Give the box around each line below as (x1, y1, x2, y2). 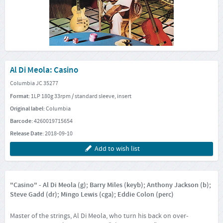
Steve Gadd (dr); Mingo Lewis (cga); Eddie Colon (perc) (10, 190, 174, 200)
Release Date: (10, 129, 45, 138)
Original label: (10, 104, 46, 113)
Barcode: (10, 116, 34, 125)
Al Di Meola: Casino (10, 65, 78, 76)
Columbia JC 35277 (10, 79, 58, 88)
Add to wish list (94, 144, 140, 154)
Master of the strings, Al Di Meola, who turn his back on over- (10, 211, 188, 221)
